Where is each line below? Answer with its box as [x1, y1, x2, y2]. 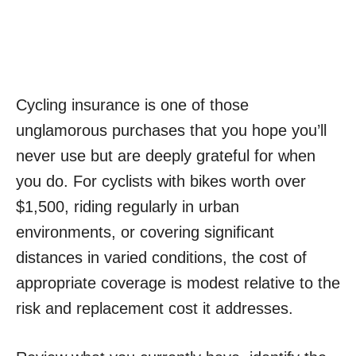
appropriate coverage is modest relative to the [16, 274, 340, 292]
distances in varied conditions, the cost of [16, 249, 307, 267]
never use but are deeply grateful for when [16, 147, 315, 165]
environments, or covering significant [16, 223, 274, 242]
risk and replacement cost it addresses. [16, 300, 293, 318]
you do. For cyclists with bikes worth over [16, 172, 306, 191]
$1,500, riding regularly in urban [16, 198, 239, 216]
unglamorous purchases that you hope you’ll [16, 122, 327, 140]
